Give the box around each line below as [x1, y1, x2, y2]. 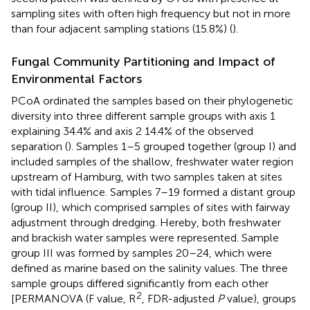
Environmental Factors [11, 71, 142, 87]
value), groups [224, 292, 296, 306]
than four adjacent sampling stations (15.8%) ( [11, 22, 232, 36]
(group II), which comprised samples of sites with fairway [11, 201, 290, 215]
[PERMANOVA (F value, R [11, 292, 136, 306]
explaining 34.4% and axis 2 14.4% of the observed [11, 125, 253, 138]
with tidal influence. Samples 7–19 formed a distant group [11, 185, 295, 199]
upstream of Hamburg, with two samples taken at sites [11, 170, 282, 184]
